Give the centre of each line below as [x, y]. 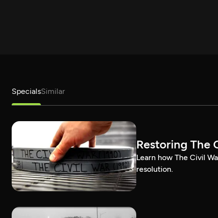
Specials [26, 91]
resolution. [155, 169]
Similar [53, 91]
